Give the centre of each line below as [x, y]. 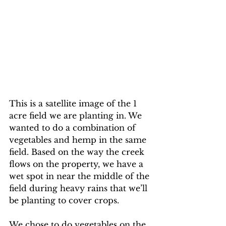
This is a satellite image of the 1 [74, 103]
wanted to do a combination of [74, 127]
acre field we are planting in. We [77, 115]
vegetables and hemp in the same [79, 139]
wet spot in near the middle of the [80, 176]
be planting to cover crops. [64, 200]
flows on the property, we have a [77, 164]
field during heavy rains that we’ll [79, 188]
